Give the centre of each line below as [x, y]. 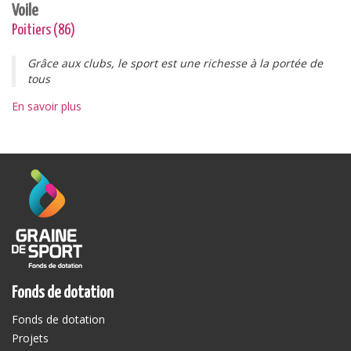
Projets [30, 338]
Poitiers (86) [43, 30]
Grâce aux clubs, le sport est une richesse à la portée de [175, 63]
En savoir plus [47, 106]
